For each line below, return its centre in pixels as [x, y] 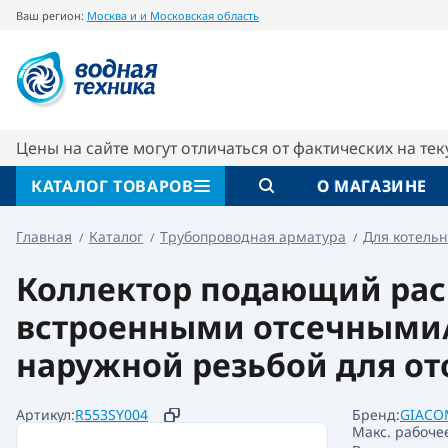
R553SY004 [111, 414]
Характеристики [316, 104]
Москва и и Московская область [173, 15]
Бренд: [376, 414]
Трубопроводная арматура [253, 236]
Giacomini [142, 50]
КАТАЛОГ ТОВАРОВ [112, 185]
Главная [44, 236]
